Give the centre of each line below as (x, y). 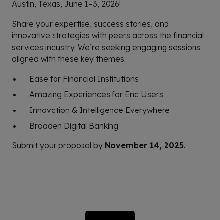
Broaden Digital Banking (74, 125)
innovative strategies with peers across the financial (108, 35)
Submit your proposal (52, 145)
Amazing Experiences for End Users (96, 94)
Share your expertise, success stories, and (90, 23)
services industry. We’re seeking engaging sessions (106, 47)
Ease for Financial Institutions (84, 78)
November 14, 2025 (144, 145)
